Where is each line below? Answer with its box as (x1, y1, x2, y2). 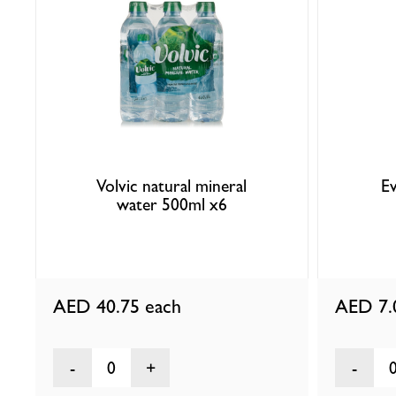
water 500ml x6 (116, 194, 227, 215)
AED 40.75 (53, 295, 146, 318)
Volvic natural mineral (96, 175, 247, 196)
